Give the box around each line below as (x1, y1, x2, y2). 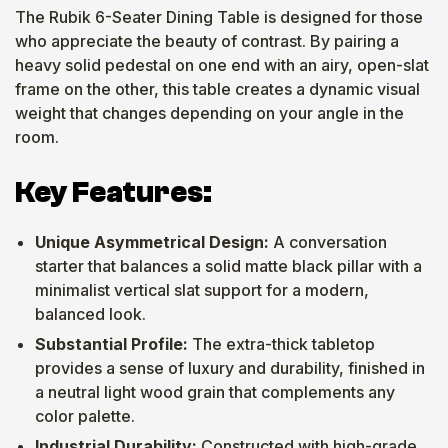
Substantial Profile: (35, 333, 188, 354)
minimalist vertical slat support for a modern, (35, 279, 369, 300)
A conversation (269, 231, 387, 252)
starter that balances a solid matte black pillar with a (35, 255, 422, 276)
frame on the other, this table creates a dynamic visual (15, 78, 420, 99)
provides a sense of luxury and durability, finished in (35, 357, 425, 378)
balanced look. (35, 303, 146, 324)
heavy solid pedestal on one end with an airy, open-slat (15, 54, 429, 75)
